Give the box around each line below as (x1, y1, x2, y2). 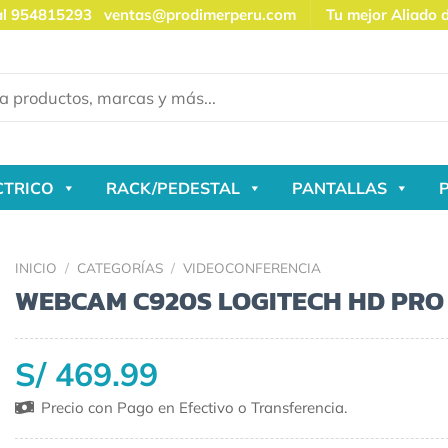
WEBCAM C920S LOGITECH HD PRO (15, 279, 444, 321)
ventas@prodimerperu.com (91, 5, 296, 24)
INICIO (15, 259, 57, 276)
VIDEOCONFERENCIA (183, 259, 322, 276)
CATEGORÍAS (77, 259, 164, 276)
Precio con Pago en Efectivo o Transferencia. (37, 397, 347, 417)
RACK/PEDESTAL (106, 177, 240, 198)
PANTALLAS (292, 177, 387, 198)
